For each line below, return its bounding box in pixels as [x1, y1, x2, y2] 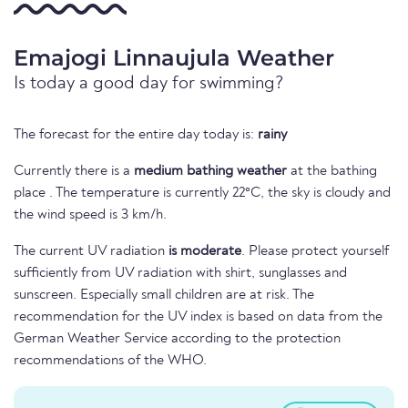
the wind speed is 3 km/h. [14, 208, 167, 223]
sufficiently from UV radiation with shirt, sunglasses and [14, 266, 347, 281]
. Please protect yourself [241, 244, 389, 260]
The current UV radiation [14, 244, 168, 260]
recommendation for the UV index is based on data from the [14, 310, 382, 325]
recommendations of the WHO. [14, 353, 207, 369]
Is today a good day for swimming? [14, 75, 284, 94]
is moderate [168, 244, 241, 260]
